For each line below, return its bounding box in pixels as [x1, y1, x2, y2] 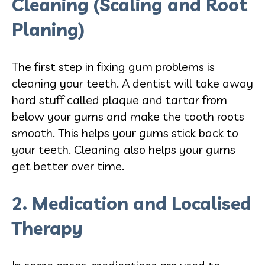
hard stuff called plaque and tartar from [12, 92, 227, 107]
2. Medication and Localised [12, 192, 251, 215]
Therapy [12, 216, 83, 240]
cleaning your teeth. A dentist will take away [12, 75, 253, 91]
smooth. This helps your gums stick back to [12, 125, 238, 140]
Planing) [12, 18, 85, 41]
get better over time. [12, 158, 124, 173]
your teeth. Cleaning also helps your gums [12, 141, 235, 157]
